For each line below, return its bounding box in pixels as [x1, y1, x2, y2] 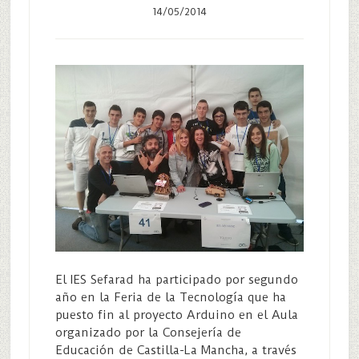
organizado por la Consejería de [54, 325, 241, 340]
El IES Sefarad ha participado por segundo [54, 272, 298, 287]
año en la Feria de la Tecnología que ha [54, 289, 286, 305]
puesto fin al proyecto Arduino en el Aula [54, 307, 298, 322]
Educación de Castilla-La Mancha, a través [54, 342, 296, 357]
